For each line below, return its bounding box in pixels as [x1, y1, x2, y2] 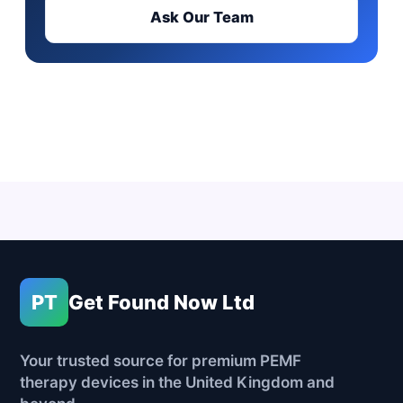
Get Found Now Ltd [68, 291, 255, 315]
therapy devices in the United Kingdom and [20, 373, 336, 392]
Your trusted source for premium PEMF [20, 352, 302, 371]
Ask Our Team [149, 8, 254, 27]
